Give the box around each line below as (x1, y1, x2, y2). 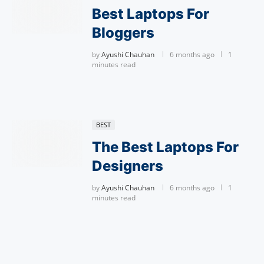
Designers (92, 157, 163, 174)
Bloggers (92, 24, 154, 41)
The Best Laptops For (92, 138, 239, 156)
